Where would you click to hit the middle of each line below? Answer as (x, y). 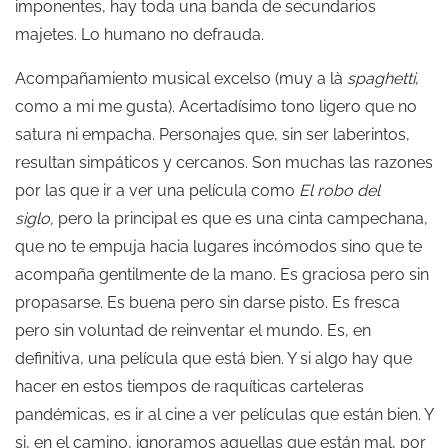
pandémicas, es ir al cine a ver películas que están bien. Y (224, 414)
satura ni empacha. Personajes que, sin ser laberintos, (212, 134)
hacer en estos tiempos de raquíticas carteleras (189, 386)
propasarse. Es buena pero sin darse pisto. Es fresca (207, 302)
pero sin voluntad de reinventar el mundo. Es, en (193, 330)
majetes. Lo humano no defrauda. (139, 34)
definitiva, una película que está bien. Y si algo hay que (213, 358)
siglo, (36, 218)
